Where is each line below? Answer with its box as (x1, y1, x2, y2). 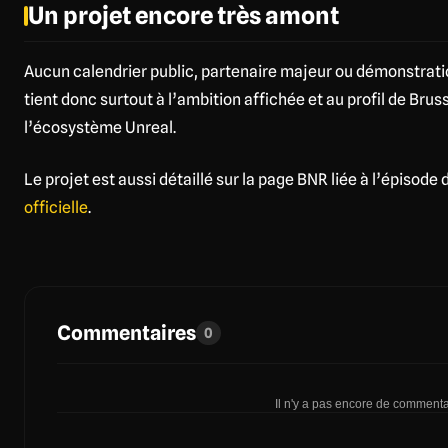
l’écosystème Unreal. (24, 118, 176, 137)
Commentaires (57, 321, 196, 345)
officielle (24, 198, 88, 217)
